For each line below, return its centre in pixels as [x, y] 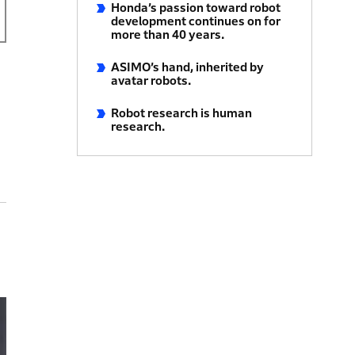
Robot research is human [182, 113]
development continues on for [196, 21]
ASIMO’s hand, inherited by [188, 67]
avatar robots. [151, 80]
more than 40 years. [168, 34]
